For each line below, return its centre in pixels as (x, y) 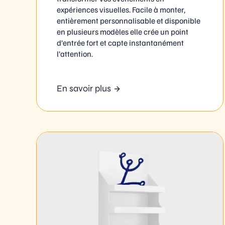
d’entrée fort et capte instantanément (120, 43)
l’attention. (75, 54)
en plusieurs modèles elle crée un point (123, 32)
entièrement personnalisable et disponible (129, 21)
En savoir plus (84, 88)
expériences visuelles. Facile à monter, (121, 10)
